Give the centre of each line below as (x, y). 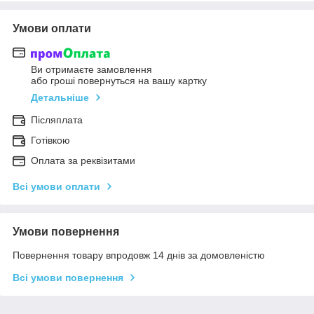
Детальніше (60, 97)
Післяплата (57, 120)
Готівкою (50, 140)
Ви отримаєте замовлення (91, 69)
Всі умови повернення (68, 277)
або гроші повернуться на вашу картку (119, 80)
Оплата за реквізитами (83, 160)
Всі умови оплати (56, 186)
